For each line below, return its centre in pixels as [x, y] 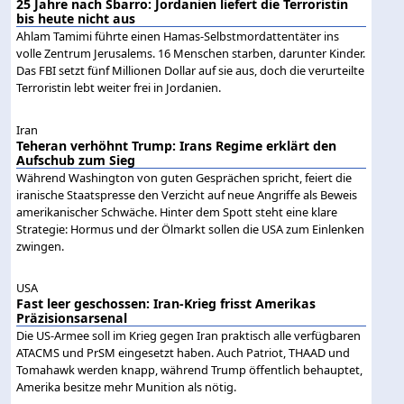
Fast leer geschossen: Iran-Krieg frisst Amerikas [166, 303]
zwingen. [41, 246]
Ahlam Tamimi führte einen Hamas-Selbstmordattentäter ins [178, 37]
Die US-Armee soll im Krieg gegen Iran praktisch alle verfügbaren [189, 335]
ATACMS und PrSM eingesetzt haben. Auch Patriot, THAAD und [184, 352]
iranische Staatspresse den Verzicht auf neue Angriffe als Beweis [187, 194]
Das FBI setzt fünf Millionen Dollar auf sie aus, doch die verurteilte [191, 71]
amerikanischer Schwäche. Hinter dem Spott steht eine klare [177, 211]
